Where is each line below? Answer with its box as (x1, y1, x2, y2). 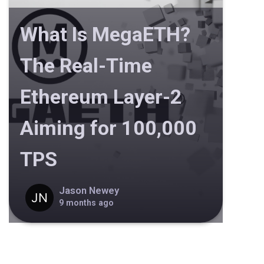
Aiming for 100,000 (19, 116, 197, 140)
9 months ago (59, 197, 114, 207)
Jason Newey (59, 184, 120, 196)
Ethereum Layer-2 (19, 85, 182, 109)
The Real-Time (19, 54, 152, 78)
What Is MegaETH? (19, 22, 190, 47)
